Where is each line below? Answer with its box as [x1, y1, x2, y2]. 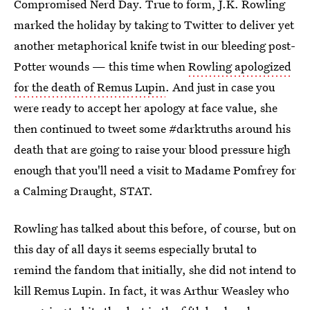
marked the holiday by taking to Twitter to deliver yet [14, 17, 294, 33]
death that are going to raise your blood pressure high [14, 141, 291, 157]
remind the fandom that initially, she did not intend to [14, 262, 296, 277]
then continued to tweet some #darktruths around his [14, 120, 291, 136]
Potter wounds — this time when [14, 58, 188, 74]
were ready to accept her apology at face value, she [14, 100, 277, 116]
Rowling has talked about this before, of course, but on [14, 220, 296, 236]
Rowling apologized [188, 58, 291, 74]
